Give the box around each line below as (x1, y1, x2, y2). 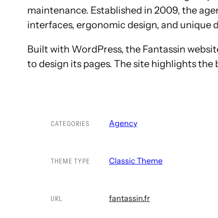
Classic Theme (109, 156, 163, 166)
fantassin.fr (109, 193, 150, 203)
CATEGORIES (51, 119, 90, 128)
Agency (109, 118, 137, 128)
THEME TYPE (51, 157, 90, 166)
